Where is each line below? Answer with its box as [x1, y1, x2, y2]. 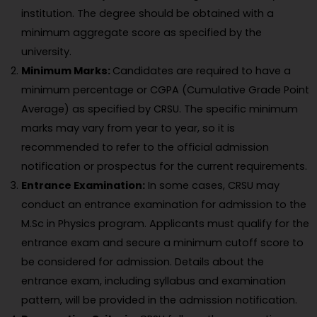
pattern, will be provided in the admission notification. [21, 293, 297, 308]
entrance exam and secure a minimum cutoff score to [21, 236, 304, 250]
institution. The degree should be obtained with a [21, 6, 274, 21]
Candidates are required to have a [113, 64, 291, 79]
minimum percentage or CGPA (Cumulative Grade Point [21, 83, 309, 98]
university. [21, 45, 71, 59]
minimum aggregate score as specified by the [21, 25, 262, 40]
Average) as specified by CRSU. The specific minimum [21, 102, 298, 117]
